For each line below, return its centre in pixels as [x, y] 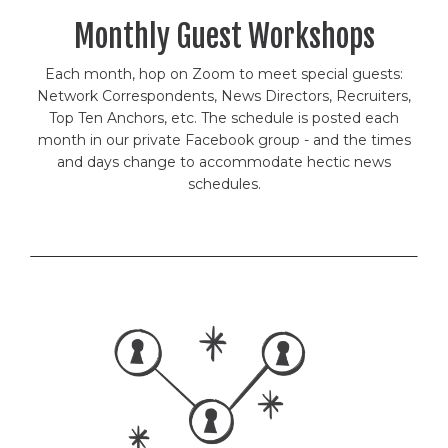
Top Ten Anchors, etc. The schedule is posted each [224, 117]
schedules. [224, 183]
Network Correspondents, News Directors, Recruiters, [224, 95]
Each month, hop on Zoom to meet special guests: [224, 73]
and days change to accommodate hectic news [224, 161]
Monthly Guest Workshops [224, 36]
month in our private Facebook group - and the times [224, 139]
